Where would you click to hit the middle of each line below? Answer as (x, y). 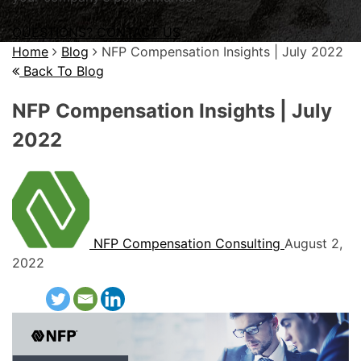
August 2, (313, 243)
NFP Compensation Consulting (189, 243)
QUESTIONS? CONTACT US (96, 32)
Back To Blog (62, 71)
